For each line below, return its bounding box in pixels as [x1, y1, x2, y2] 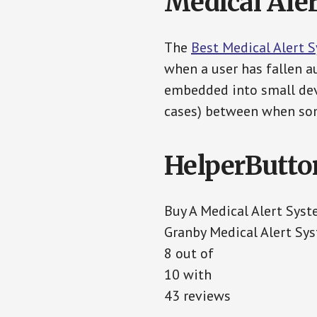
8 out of [164, 244, 214, 263]
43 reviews [164, 287, 231, 305]
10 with [164, 265, 212, 284]
